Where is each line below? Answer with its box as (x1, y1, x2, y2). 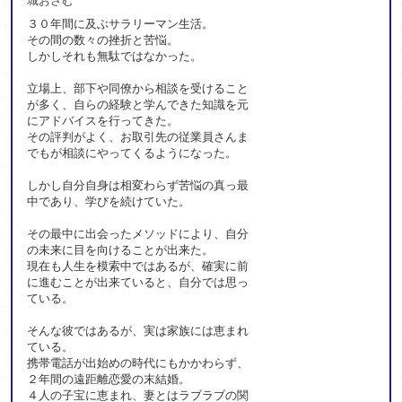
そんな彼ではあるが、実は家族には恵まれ (27, 323, 249, 337)
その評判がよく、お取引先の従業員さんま (27, 129, 249, 144)
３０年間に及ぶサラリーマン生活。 (27, 16, 214, 31)
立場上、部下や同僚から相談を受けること (27, 81, 249, 95)
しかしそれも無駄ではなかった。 (27, 48, 203, 63)
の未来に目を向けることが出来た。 (27, 242, 214, 257)
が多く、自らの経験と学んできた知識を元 (27, 97, 249, 111)
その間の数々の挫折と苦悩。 (27, 32, 179, 47)
